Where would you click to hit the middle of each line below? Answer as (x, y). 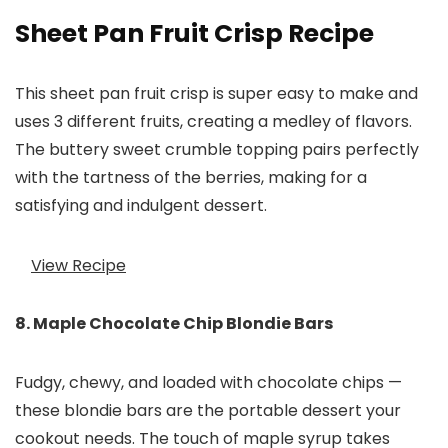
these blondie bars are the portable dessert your (208, 411)
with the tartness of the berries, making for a (191, 178)
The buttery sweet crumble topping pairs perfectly (217, 150)
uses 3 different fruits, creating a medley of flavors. (213, 122)
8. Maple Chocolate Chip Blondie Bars (174, 324)
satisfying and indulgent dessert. (141, 206)
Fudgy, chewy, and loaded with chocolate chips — (208, 383)
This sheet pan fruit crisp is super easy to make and (216, 94)
